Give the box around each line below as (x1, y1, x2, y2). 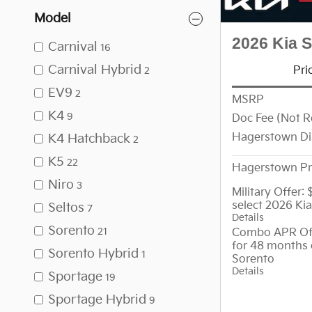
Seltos (48, 201, 84, 215)
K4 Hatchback (48, 132, 130, 146)
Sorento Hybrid (48, 247, 139, 261)
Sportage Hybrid (48, 292, 146, 307)
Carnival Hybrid (48, 63, 141, 77)
